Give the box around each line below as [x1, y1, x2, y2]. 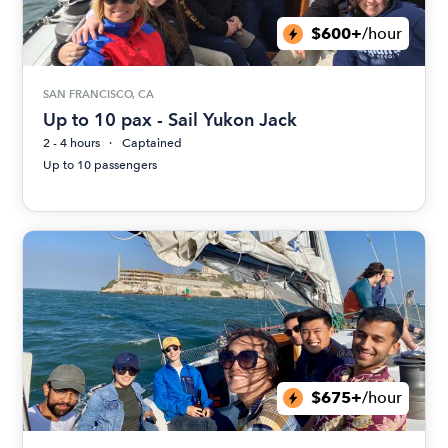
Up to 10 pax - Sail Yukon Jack [43, 108, 298, 130]
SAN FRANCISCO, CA [43, 86, 155, 101]
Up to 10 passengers [43, 157, 158, 172]
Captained [122, 135, 183, 150]
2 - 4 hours [43, 135, 101, 150]
